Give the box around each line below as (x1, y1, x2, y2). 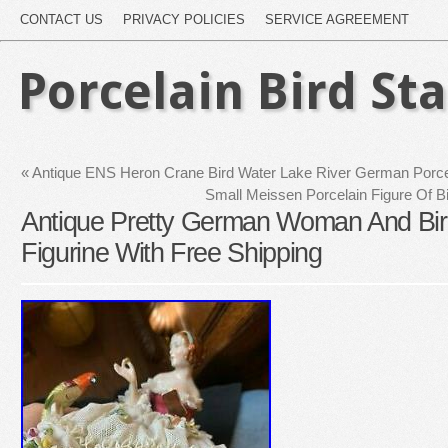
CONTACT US (20, 12, 103, 27)
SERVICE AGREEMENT (265, 12, 409, 27)
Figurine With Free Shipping (21, 238, 322, 268)
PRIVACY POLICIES (123, 12, 245, 27)
